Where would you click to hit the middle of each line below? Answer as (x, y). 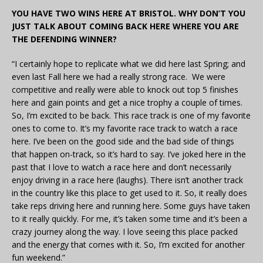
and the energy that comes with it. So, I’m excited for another (128, 245)
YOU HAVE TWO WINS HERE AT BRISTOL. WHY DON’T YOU (129, 14)
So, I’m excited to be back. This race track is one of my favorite (131, 116)
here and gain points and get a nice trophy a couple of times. (127, 103)
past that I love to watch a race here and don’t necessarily (122, 167)
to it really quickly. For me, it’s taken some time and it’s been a (129, 219)
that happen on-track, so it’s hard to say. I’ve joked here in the (129, 154)
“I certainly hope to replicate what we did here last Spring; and (129, 64)
